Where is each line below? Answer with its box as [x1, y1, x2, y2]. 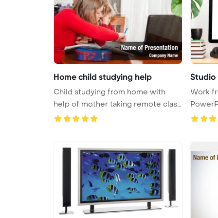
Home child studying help [54, 71, 152, 82]
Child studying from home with [54, 87, 165, 97]
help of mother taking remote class [54, 99, 181, 109]
